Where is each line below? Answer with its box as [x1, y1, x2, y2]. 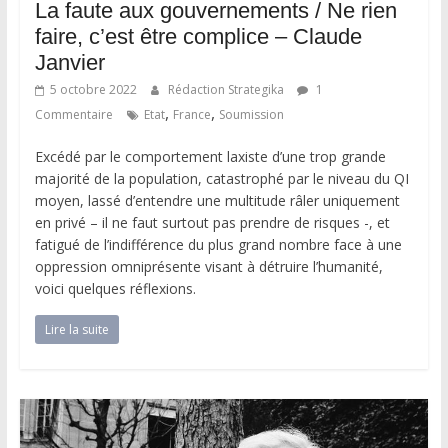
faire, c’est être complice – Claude [34, 24, 362, 49]
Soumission [218, 106, 284, 123]
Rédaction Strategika [167, 81, 287, 98]
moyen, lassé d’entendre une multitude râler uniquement [34, 191, 400, 210]
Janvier [34, 50, 105, 75]
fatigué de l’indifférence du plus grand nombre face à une [34, 235, 402, 254]
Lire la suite [44, 321, 109, 338]
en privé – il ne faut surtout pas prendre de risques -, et [34, 213, 390, 232]
